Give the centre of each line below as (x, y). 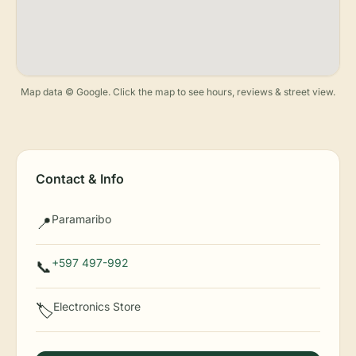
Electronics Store (97, 306)
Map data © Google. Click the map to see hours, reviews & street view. (178, 92)
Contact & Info (80, 179)
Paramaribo (81, 219)
